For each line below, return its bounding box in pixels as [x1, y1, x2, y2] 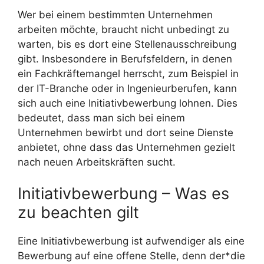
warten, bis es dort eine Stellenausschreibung [18, 38, 236, 50]
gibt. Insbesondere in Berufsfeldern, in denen [18, 52, 232, 65]
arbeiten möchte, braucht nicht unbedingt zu [18, 23, 229, 35]
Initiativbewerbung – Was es [18, 184, 229, 204]
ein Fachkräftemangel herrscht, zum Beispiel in [18, 67, 239, 80]
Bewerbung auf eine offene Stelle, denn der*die [18, 250, 245, 262]
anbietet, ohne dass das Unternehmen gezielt [18, 141, 235, 153]
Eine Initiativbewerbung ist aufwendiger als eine [18, 235, 245, 247]
